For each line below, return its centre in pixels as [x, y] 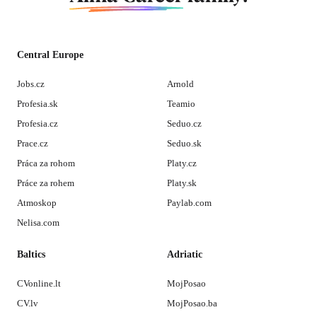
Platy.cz [182, 163]
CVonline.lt [39, 283]
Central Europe [50, 55]
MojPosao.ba [192, 303]
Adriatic [185, 254]
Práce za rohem [46, 183]
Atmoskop [37, 203]
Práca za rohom [46, 163]
